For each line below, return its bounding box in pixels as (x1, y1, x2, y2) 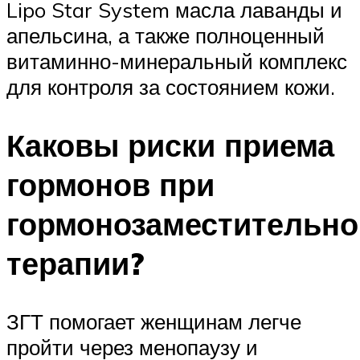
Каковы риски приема (6, 125, 334, 166)
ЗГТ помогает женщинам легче (6, 309, 301, 335)
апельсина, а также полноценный (6, 22, 325, 49)
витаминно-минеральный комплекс (6, 48, 347, 75)
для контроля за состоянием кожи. (6, 74, 335, 100)
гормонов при (6, 165, 215, 205)
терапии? (6, 243, 144, 284)
